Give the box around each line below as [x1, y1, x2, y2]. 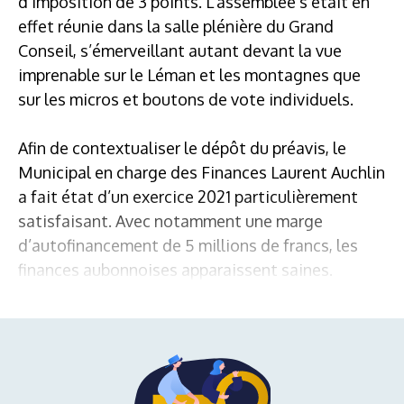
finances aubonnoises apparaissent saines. [18, 259, 333, 280]
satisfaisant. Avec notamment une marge [18, 210, 323, 231]
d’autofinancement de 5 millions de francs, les [18, 234, 358, 255]
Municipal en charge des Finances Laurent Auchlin [18, 161, 385, 182]
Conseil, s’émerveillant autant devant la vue [18, 40, 342, 60]
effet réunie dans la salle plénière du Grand [18, 15, 334, 36]
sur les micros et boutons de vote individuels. [18, 88, 353, 109]
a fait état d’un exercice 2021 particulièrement [18, 186, 358, 207]
